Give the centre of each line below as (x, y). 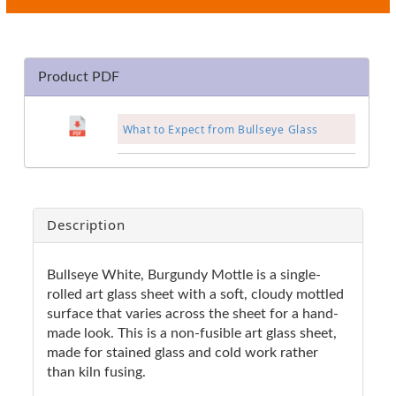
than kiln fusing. (96, 372)
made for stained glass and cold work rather (183, 352)
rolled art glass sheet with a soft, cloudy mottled (195, 294)
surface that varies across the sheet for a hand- (193, 313)
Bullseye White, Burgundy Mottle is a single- (184, 274)
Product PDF (79, 76)
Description (86, 224)
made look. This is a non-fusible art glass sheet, (192, 333)
